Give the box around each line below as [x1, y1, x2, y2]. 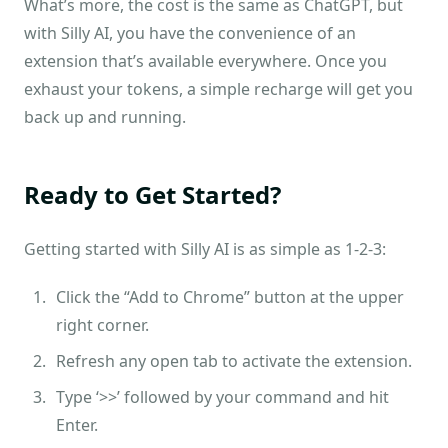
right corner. [56, 314, 149, 337]
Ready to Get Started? [24, 178, 281, 212]
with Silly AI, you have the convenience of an [24, 22, 356, 45]
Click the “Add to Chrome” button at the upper [56, 286, 404, 309]
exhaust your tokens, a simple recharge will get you [24, 78, 413, 101]
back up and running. [24, 106, 186, 129]
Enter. [56, 414, 98, 437]
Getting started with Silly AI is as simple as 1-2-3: [24, 238, 386, 261]
